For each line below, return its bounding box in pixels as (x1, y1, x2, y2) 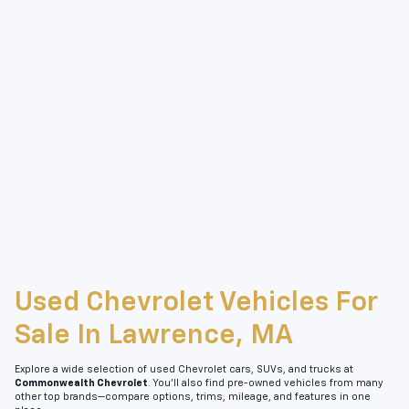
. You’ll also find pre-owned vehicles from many (148, 379, 383, 389)
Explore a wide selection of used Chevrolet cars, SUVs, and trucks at (15, 365, 353, 375)
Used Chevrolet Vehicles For (15, 289, 378, 318)
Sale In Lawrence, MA (15, 322, 293, 351)
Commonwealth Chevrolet (15, 379, 148, 389)
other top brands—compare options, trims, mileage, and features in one (15, 393, 371, 403)
